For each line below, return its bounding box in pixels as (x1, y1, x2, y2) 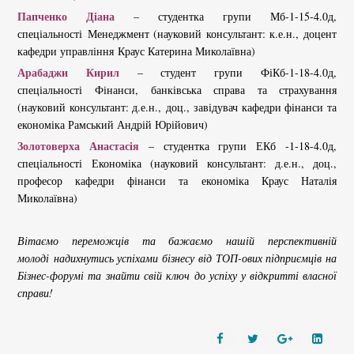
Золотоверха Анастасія (17, 137, 139, 154)
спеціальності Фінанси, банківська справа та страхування (17, 81, 337, 97)
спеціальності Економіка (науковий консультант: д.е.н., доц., (17, 155, 337, 171)
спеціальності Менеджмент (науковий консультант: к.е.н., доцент (17, 25, 337, 41)
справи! (17, 284, 53, 300)
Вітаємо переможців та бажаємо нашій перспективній (17, 232, 337, 248)
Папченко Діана (17, 7, 115, 24)
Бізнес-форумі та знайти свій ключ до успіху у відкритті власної (17, 267, 337, 283)
